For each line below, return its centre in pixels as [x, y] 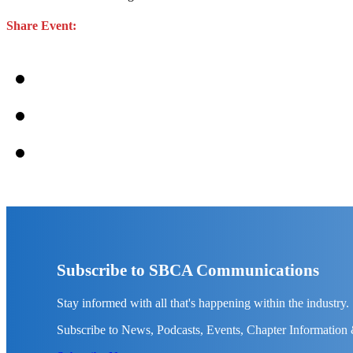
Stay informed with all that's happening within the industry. [203, 303]
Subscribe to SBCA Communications [188, 269]
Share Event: [41, 26]
